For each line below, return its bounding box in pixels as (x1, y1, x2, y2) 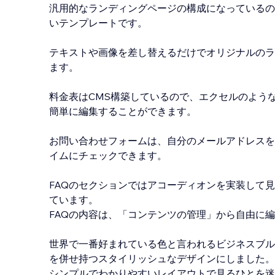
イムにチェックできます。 (49, 149, 167, 161)
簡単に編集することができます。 (49, 105, 196, 117)
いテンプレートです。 (49, 17, 147, 29)
